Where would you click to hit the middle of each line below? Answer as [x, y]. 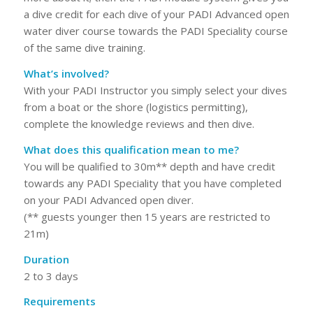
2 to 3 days [51, 276]
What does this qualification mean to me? [131, 149]
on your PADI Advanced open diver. [108, 199]
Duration [46, 259]
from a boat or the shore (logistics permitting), [136, 107]
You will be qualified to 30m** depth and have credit [149, 166]
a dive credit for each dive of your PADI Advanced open [156, 14]
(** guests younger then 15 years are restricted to [147, 216]
